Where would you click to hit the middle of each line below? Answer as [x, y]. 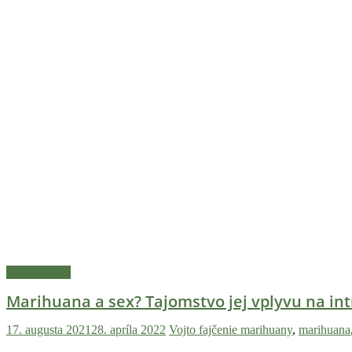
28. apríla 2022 [128, 330]
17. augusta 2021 [49, 330]
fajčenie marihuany [246, 330]
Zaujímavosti [38, 273]
